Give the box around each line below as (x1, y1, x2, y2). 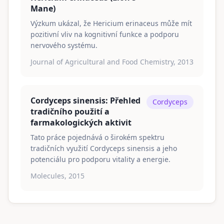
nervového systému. (30, 40, 97, 50)
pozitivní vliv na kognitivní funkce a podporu (30, 29, 179, 39)
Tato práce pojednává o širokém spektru (30, 132, 164, 142)
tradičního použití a (30, 106, 109, 117)
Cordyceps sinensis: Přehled (30, 95, 140, 106)
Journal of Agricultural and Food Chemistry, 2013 (30, 57, 193, 66)
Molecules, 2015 (30, 171, 84, 180)
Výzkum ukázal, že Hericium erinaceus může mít (30, 18, 192, 28)
